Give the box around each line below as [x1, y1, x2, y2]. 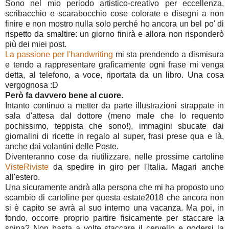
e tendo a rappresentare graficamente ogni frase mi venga [5, 60, 224, 69]
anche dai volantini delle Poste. [5, 142, 119, 151]
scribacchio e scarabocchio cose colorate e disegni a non [5, 9, 224, 18]
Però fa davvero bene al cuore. [5, 90, 123, 100]
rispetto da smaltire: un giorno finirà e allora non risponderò [5, 29, 224, 38]
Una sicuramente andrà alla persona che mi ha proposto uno [5, 182, 224, 192]
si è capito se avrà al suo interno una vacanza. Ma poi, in [5, 203, 224, 212]
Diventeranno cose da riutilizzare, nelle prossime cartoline [5, 152, 224, 161]
